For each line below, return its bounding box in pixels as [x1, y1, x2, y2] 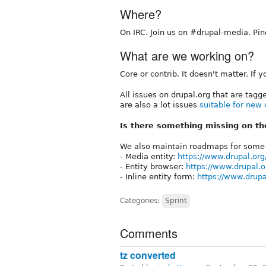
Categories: [120, 196, 162, 205]
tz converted [120, 248, 176, 262]
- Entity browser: [120, 161, 186, 171]
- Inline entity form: [120, 172, 197, 181]
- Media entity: [120, 151, 178, 161]
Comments [120, 224, 178, 242]
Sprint [165, 196, 187, 205]
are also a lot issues [120, 100, 199, 109]
